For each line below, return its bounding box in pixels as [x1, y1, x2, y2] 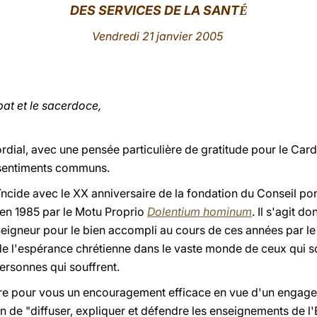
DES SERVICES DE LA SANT [69, 3, 239, 18]
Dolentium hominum [147, 204, 252, 219]
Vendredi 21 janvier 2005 [91, 29, 226, 43]
